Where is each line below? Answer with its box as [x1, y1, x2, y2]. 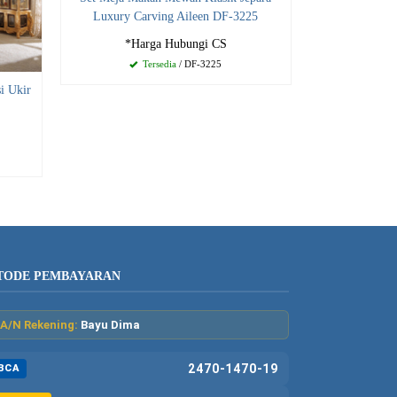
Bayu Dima [80, 318, 140, 332]
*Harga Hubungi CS [124, 37, 227, 51]
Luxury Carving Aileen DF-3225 [93, 10, 259, 23]
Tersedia [140, 58, 177, 69]
